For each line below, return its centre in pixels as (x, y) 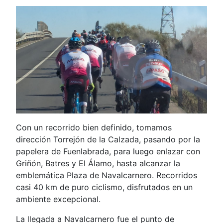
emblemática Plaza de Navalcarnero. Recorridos (107, 175)
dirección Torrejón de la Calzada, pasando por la (108, 139)
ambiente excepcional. (58, 199)
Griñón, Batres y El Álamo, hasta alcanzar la (98, 163)
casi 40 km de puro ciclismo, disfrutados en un (104, 187)
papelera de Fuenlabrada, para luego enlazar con (108, 151)
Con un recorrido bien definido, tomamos (94, 127)
